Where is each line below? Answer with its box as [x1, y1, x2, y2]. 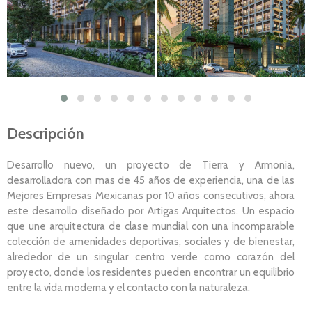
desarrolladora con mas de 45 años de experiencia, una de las [7, 173, 295, 187]
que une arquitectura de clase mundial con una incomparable [7, 219, 295, 233]
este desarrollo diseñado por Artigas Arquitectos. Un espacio [7, 204, 295, 217]
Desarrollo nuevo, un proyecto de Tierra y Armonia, [7, 158, 295, 171]
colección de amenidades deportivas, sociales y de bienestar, [7, 235, 295, 248]
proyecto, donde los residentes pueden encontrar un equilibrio [7, 265, 295, 279]
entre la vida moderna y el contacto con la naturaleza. [7, 281, 250, 294]
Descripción [7, 123, 84, 143]
